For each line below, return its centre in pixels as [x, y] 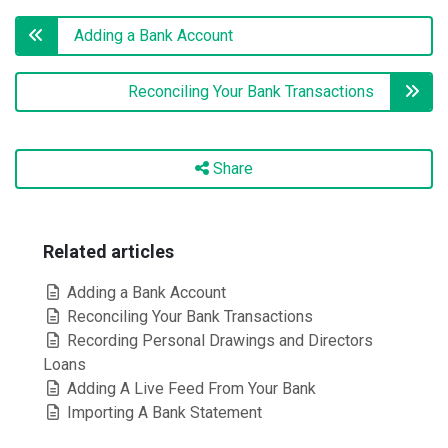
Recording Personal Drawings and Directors [218, 340]
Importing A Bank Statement [162, 412]
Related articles [108, 251]
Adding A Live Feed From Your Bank [189, 388]
